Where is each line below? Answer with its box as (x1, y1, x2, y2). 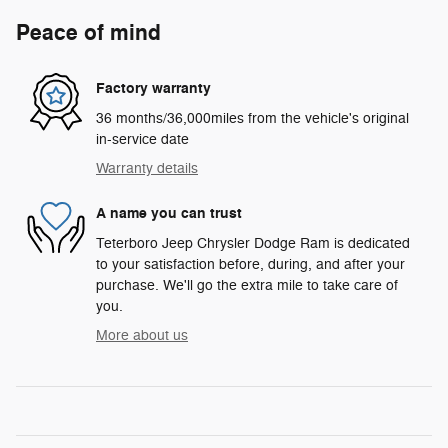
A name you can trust (96, 204, 242, 224)
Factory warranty (96, 79, 211, 99)
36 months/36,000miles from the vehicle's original (96, 109, 409, 127)
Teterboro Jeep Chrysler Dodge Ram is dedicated (96, 234, 410, 252)
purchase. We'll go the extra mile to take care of (96, 276, 398, 294)
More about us (96, 326, 188, 344)
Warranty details (96, 159, 198, 177)
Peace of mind (16, 18, 161, 47)
